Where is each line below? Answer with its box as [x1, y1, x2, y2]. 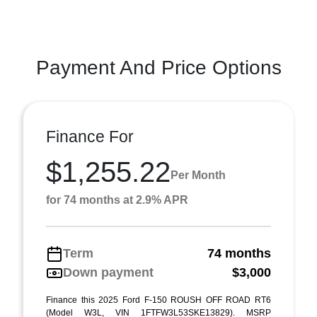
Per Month [171, 168, 226, 181]
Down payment [63, 265, 154, 279]
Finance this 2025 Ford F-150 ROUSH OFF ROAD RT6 [46, 295, 271, 305]
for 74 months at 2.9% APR [46, 194, 188, 206]
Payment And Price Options [35, 57, 282, 79]
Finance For [46, 127, 134, 146]
